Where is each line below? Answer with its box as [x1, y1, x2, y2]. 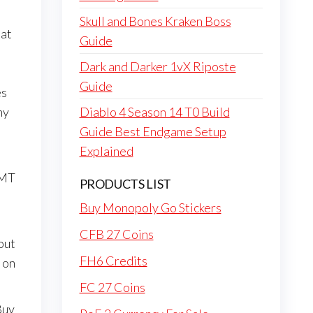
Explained [79, 143, 133, 159]
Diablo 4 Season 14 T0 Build [79, 104, 230, 119]
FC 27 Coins [79, 279, 145, 295]
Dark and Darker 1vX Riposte [79, 59, 236, 74]
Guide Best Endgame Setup [79, 124, 226, 139]
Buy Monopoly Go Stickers [79, 200, 221, 215]
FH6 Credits [79, 253, 147, 268]
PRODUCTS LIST [79, 176, 171, 191]
